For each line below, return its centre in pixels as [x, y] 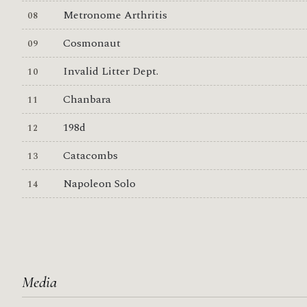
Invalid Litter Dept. [110, 71]
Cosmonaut [91, 43]
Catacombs [90, 155]
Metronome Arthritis [115, 15]
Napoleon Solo [99, 183]
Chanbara [87, 99]
